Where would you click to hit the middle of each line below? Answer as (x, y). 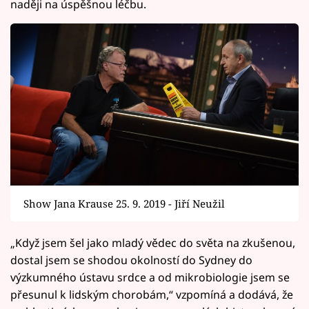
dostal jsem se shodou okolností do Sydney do (131, 260)
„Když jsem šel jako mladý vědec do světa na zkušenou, (153, 242)
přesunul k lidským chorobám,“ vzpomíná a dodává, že (152, 294)
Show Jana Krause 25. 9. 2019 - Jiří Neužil (124, 204)
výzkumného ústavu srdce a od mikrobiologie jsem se (150, 277)
